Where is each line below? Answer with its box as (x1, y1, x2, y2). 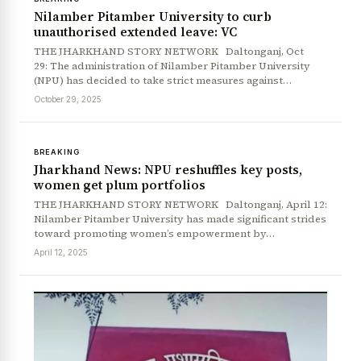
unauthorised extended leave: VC (34, 23, 237, 40)
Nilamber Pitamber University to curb (34, 7, 272, 25)
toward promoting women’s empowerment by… (34, 226, 275, 240)
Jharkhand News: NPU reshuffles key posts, (34, 160, 302, 178)
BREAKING (34, 147, 80, 156)
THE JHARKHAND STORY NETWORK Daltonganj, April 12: (34, 197, 327, 211)
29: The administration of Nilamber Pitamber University (34, 58, 310, 73)
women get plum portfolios (34, 176, 205, 193)
